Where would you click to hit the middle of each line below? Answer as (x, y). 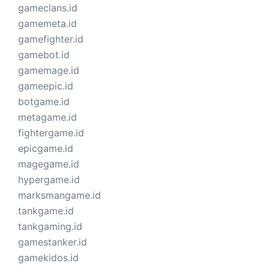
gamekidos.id (48, 257)
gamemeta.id (47, 23)
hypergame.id (49, 179)
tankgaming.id (50, 226)
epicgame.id (46, 148)
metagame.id (47, 117)
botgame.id (44, 101)
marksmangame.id (59, 195)
